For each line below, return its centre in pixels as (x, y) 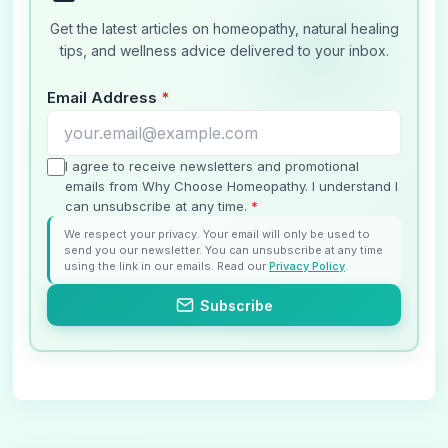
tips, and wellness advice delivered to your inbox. (224, 51)
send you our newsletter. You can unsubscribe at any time (223, 250)
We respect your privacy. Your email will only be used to (217, 234)
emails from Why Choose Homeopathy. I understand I (231, 186)
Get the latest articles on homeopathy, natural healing (224, 29)
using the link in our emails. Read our (166, 266)
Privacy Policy (307, 266)
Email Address (104, 98)
